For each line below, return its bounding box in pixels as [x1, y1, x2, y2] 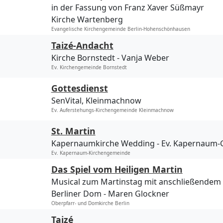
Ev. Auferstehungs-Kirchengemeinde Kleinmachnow [51, 107, 174, 114]
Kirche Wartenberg [51, 14, 123, 25]
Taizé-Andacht [51, 39, 113, 52]
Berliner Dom [51, 188, 102, 200]
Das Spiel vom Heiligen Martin [51, 163, 183, 176]
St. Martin [51, 125, 96, 137]
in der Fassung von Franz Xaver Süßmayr [51, 2, 204, 13]
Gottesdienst [51, 82, 108, 95]
